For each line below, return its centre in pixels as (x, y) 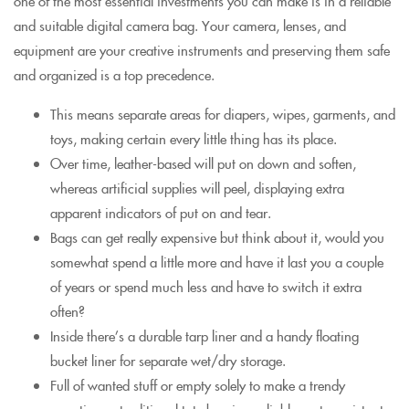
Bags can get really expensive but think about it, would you (217, 237)
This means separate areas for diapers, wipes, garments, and (223, 114)
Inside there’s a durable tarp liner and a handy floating (204, 336)
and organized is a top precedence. (114, 74)
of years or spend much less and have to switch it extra (206, 286)
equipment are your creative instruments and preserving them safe (202, 50)
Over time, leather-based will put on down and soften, (203, 163)
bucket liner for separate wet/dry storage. (168, 360)
